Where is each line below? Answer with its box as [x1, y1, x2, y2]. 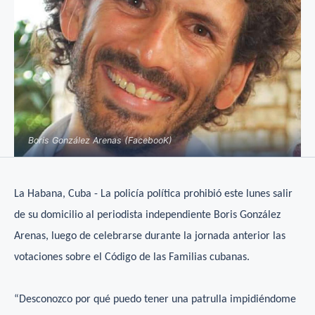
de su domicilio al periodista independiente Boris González [14, 210, 281, 221]
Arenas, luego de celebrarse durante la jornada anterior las [14, 231, 285, 243]
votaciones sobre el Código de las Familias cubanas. [14, 252, 250, 264]
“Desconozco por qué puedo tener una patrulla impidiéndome [14, 294, 296, 306]
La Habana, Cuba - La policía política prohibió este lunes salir [14, 188, 292, 200]
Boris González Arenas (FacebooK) [28, 135, 172, 146]
